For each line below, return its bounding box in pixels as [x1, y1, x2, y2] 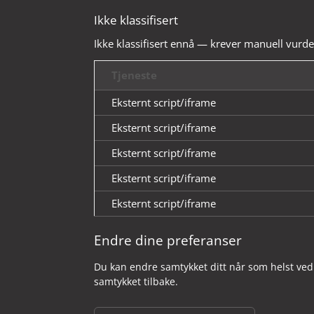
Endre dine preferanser [94, 231, 243, 250]
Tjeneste [111, 68, 158, 83]
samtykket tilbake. [94, 275, 179, 289]
